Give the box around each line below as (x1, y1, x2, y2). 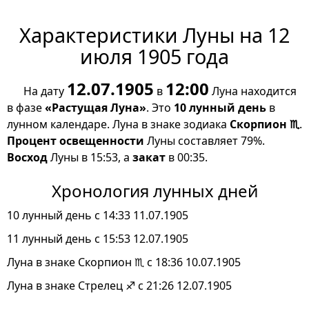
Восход (7, 150, 48, 166)
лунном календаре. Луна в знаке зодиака (7, 117, 230, 132)
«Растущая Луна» (45, 100, 146, 116)
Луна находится (209, 83, 297, 99)
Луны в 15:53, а (48, 150, 132, 166)
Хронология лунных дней (51, 179, 258, 203)
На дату (23, 83, 67, 99)
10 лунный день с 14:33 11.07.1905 (7, 208, 188, 223)
